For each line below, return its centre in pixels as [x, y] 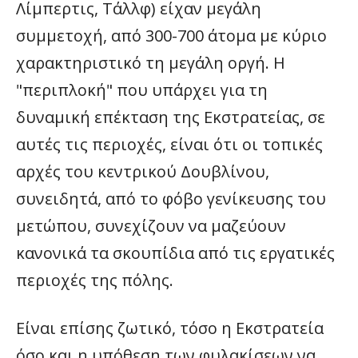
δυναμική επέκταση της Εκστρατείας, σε [171, 117]
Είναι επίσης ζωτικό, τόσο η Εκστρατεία [170, 328]
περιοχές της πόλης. [95, 280]
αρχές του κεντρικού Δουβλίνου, [143, 171]
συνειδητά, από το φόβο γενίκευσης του [171, 199]
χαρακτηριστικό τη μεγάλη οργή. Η [151, 63]
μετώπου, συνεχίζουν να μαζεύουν [151, 226]
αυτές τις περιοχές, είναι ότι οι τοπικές [169, 144]
